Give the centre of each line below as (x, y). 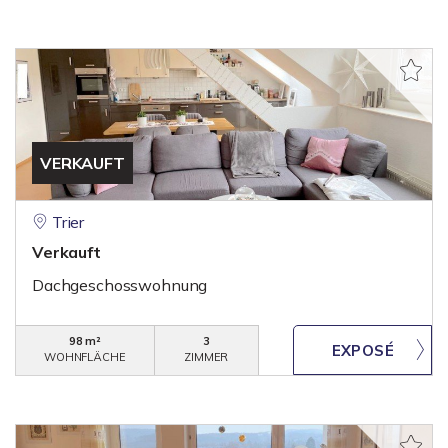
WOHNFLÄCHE (85, 357)
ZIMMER (206, 357)
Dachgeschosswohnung (120, 285)
